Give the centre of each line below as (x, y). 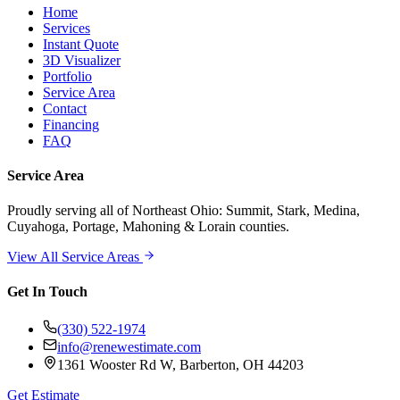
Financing (71, 124)
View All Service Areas (75, 257)
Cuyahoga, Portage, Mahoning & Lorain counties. (148, 227)
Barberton (208, 364)
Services (67, 28)
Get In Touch (47, 292)
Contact (65, 108)
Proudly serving (54, 211)
